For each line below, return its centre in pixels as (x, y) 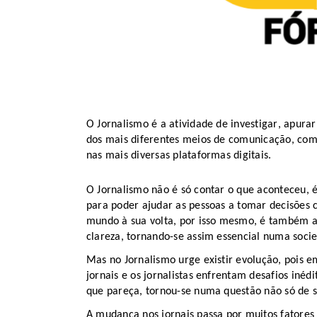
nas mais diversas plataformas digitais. (179, 155)
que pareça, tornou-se (140, 292)
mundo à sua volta (130, 222)
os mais (110, 140)
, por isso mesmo (214, 222)
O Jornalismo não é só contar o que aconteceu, (200, 191)
